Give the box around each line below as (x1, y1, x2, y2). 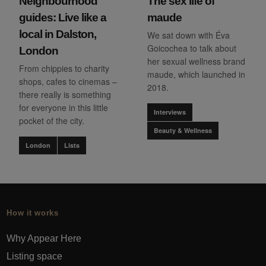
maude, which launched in (147, 68, 245, 81)
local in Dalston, (19, 28, 96, 41)
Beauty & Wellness (154, 126, 212, 135)
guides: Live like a (19, 11, 106, 24)
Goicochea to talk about (147, 42, 236, 55)
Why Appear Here (7, 233, 82, 243)
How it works (7, 208, 59, 217)
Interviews (154, 107, 186, 117)
